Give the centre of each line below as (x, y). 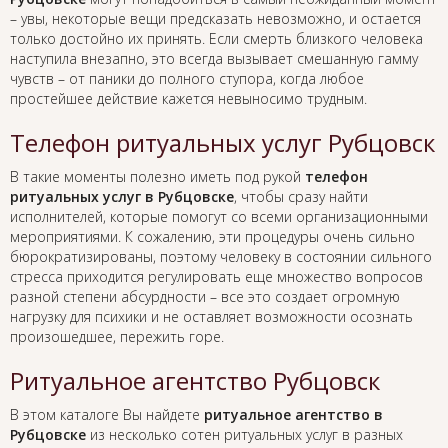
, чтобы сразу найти (301, 197)
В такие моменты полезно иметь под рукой (157, 177)
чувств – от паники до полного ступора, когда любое (187, 79)
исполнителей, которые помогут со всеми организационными (219, 217)
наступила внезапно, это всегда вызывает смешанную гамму (214, 59)
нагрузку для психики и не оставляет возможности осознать (211, 317)
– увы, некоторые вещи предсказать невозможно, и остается (215, 19)
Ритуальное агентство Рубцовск (195, 381)
